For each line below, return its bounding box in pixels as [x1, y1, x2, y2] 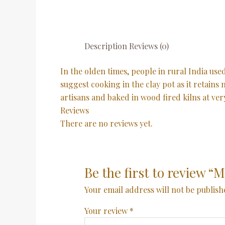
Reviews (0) [129, 41, 169, 51]
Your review [84, 205, 130, 216]
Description [84, 41, 127, 51]
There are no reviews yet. [60, 118, 153, 129]
